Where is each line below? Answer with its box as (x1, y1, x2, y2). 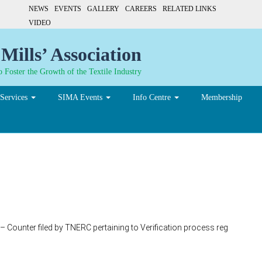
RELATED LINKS (163, 5, 216, 13)
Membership (201, 92, 242, 102)
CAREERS (125, 5, 157, 13)
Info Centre (133, 92, 173, 102)
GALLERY (87, 5, 119, 13)
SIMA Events (58, 92, 105, 102)
